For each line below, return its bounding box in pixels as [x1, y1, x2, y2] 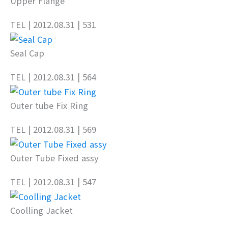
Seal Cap [10, 46, 44, 59]
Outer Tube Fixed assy [10, 151, 99, 164]
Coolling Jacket [10, 204, 73, 216]
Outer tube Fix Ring [10, 99, 88, 111]
